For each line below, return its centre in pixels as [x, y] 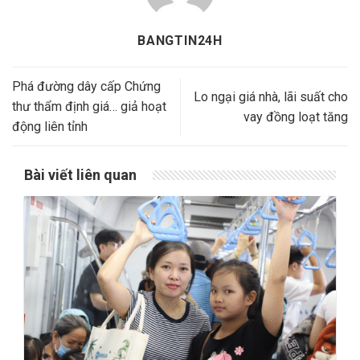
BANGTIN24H [180, 41]
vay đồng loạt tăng [296, 117]
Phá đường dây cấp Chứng [86, 87]
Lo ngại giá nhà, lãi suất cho [271, 96]
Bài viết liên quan [80, 175]
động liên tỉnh [50, 127]
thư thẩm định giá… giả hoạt [89, 107]
